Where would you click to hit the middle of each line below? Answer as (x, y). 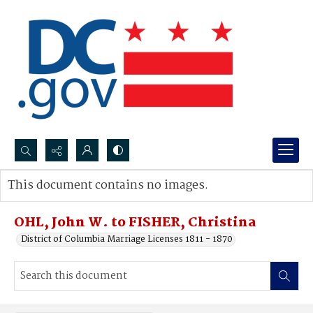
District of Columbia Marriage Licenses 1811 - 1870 (127, 239)
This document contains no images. (108, 185)
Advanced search (58, 199)
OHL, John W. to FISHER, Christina (135, 223)
